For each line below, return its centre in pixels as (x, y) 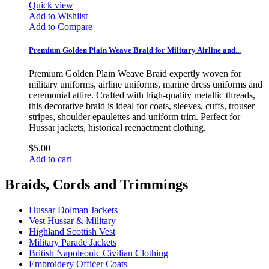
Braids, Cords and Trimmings (96, 185)
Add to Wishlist (58, 16)
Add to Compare (61, 27)
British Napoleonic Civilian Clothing (98, 253)
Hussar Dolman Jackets (73, 210)
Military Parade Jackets (73, 243)
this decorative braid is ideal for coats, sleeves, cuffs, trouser (142, 106)
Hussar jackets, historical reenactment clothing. (117, 128)
